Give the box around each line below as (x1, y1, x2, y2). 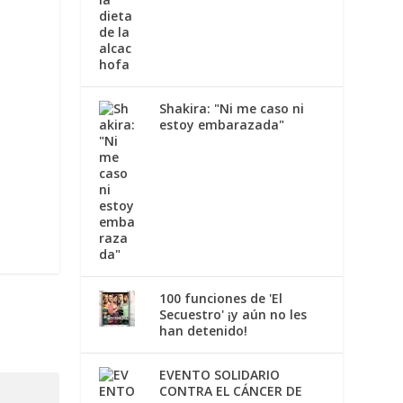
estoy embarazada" (158, 115, 284, 133)
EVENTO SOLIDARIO (158, 365, 280, 383)
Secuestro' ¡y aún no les (158, 305, 307, 323)
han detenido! (158, 321, 247, 339)
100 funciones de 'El (158, 289, 282, 307)
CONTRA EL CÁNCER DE (158, 381, 302, 399)
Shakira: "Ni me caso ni (158, 99, 304, 117)
